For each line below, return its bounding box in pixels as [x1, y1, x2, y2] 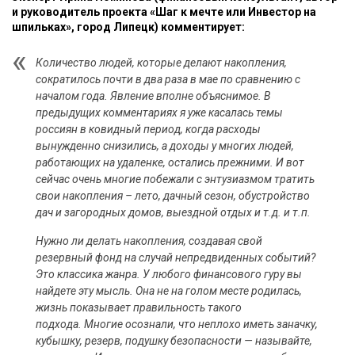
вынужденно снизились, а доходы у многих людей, [36, 139, 294, 152]
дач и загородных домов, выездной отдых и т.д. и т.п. [36, 206, 311, 219]
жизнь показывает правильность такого [36, 301, 242, 314]
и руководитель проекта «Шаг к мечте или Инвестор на [12, 6, 316, 18]
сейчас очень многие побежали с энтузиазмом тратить [36, 173, 315, 185]
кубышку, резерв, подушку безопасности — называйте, [36, 334, 312, 347]
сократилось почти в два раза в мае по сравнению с [36, 73, 300, 86]
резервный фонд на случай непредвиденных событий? [36, 251, 315, 264]
